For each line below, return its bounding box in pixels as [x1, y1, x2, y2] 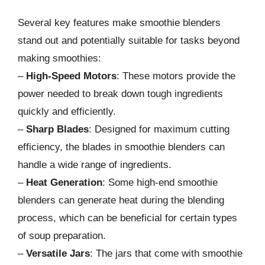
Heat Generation [26, 176, 102, 188]
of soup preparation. [18, 230, 106, 241]
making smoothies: [18, 52, 101, 64]
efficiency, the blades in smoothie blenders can [18, 141, 225, 153]
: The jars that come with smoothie [90, 247, 243, 259]
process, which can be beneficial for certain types [18, 212, 237, 224]
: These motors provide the [117, 70, 235, 82]
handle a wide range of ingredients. [18, 159, 172, 170]
